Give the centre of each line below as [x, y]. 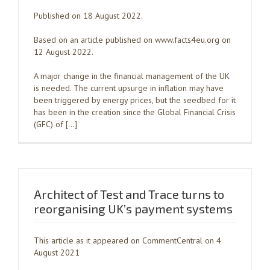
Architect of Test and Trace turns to [129, 194]
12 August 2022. [64, 52]
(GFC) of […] [55, 124]
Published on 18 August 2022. [88, 16]
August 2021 [57, 253]
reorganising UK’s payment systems [133, 209]
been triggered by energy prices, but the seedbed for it [135, 100]
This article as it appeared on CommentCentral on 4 [127, 240]
